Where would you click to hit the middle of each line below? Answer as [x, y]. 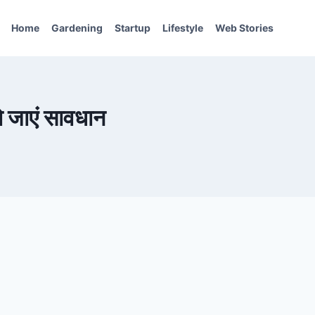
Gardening [77, 28]
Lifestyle [182, 28]
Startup [133, 28]
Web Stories [244, 28]
